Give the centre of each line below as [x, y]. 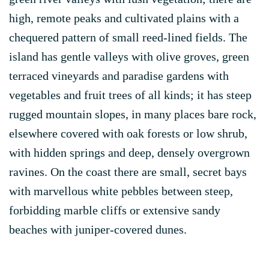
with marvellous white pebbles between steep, [121, 191]
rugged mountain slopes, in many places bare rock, [133, 114]
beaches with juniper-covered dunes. [98, 229]
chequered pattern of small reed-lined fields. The [128, 37]
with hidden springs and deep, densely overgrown [129, 153]
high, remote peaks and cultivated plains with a [124, 18]
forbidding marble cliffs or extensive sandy [115, 210]
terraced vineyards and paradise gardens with [119, 76]
